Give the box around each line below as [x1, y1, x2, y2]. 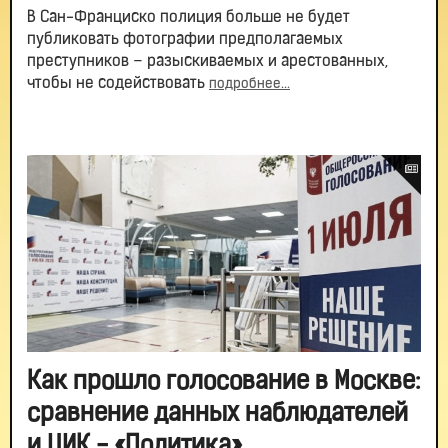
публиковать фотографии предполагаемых [27, 32, 343, 48]
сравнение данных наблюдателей [27, 402, 408, 427]
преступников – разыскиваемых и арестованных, [27, 54, 388, 70]
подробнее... [209, 77, 290, 92]
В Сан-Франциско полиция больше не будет [27, 10, 350, 26]
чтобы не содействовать [27, 76, 209, 92]
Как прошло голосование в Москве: [27, 370, 420, 395]
